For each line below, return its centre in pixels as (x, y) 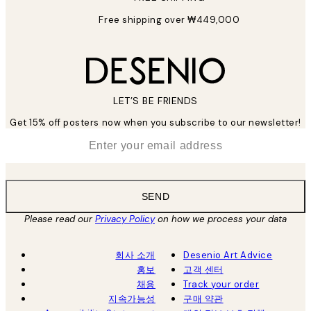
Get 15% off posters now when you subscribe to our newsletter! (155, 123)
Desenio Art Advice (228, 255)
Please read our (60, 219)
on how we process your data (221, 219)
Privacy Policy (125, 219)
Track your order (221, 285)
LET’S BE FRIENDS (155, 101)
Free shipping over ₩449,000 (169, 20)
